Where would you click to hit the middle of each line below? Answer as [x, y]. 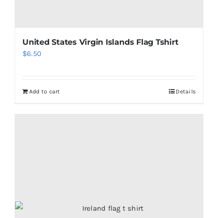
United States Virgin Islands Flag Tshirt [100, 42]
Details [186, 91]
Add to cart [45, 91]
